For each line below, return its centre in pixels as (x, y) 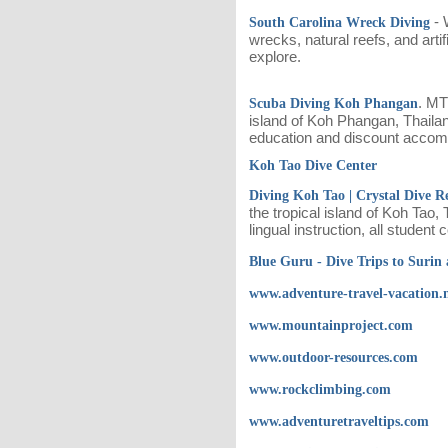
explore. (275, 56)
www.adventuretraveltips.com (339, 421)
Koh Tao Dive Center (313, 165)
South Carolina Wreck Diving (339, 22)
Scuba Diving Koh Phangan (333, 103)
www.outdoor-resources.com (333, 357)
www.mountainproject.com (331, 325)
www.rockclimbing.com (320, 389)
